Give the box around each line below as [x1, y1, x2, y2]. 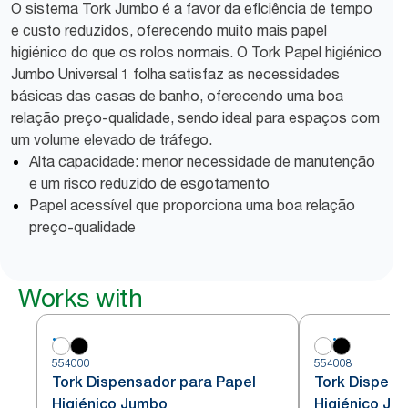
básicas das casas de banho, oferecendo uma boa [11, 87, 343, 105]
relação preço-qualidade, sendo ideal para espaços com [11, 108, 380, 127]
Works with [18, 282, 142, 313]
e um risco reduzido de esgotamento [29, 174, 270, 192]
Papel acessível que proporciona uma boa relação [29, 196, 355, 214]
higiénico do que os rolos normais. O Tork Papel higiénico [11, 43, 382, 61]
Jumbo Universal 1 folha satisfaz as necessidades [11, 65, 340, 83]
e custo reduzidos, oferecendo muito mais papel [11, 21, 327, 39]
